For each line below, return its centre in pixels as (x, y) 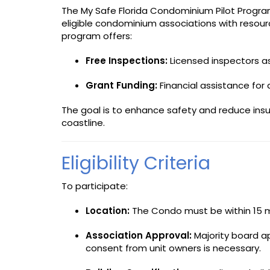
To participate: (95, 186)
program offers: (97, 36)
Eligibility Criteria (136, 163)
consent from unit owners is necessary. (173, 248)
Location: (108, 210)
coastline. (83, 122)
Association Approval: (139, 235)
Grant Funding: (121, 85)
